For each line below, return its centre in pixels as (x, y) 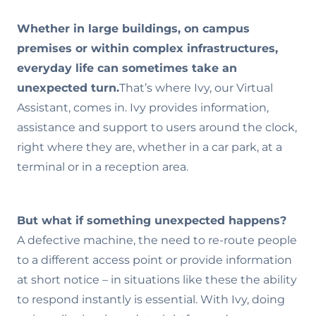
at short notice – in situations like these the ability (157, 280)
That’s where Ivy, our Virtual (196, 88)
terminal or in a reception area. (103, 167)
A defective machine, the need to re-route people (157, 240)
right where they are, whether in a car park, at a (150, 147)
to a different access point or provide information (154, 260)
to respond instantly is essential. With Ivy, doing (151, 299)
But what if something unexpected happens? (152, 220)
